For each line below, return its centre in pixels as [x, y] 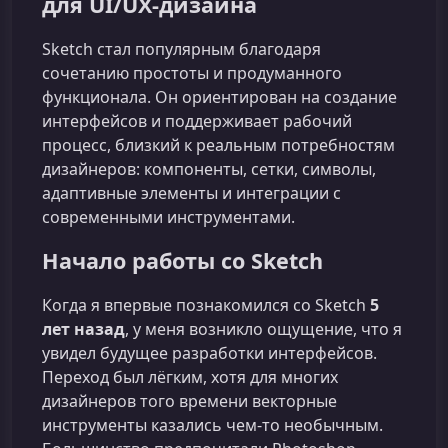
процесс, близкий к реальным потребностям [218, 145]
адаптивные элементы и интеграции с [191, 193]
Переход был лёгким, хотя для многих [190, 377]
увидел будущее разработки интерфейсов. [209, 353]
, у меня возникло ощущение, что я [263, 329]
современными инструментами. [168, 217]
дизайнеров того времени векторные [189, 401]
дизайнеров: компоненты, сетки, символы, [209, 169]
